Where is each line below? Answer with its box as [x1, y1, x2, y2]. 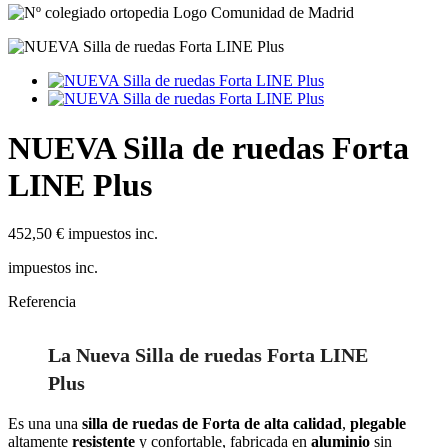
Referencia [8, 293, 76, 311]
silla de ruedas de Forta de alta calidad [82, 415, 342, 433]
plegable [350, 415, 406, 433]
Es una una [8, 415, 82, 433]
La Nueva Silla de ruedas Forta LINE [48, 344, 368, 367]
